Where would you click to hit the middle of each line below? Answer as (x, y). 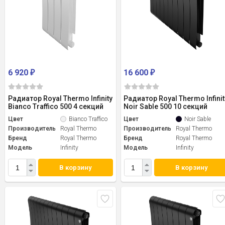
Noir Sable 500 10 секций (166, 107)
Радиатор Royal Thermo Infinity (60, 99)
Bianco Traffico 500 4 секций (56, 107)
